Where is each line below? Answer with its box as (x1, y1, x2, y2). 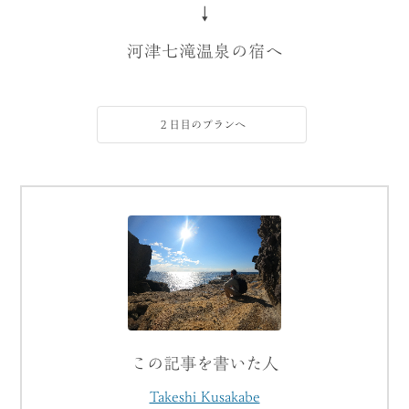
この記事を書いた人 (131, 354, 278, 372)
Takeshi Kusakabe (149, 388, 260, 404)
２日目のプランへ (102, 119, 300, 131)
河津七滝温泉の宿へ (126, 42, 283, 59)
